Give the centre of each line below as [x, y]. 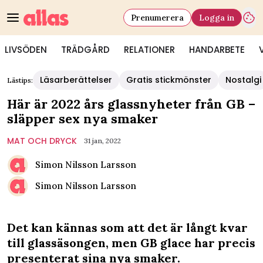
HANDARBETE [217, 50]
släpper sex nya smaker [82, 119]
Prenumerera [157, 17]
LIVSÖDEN [26, 50]
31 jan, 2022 [102, 141]
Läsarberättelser [76, 80]
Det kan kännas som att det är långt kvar [127, 227]
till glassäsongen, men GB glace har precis [131, 243]
